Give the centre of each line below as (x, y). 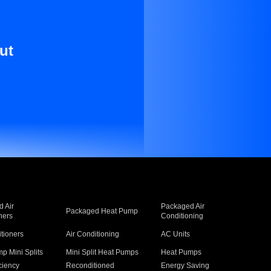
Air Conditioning (92, 234)
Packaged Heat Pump (102, 211)
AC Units (176, 234)
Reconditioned (90, 266)
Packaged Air (183, 206)
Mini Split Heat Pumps (102, 252)
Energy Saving (185, 266)
